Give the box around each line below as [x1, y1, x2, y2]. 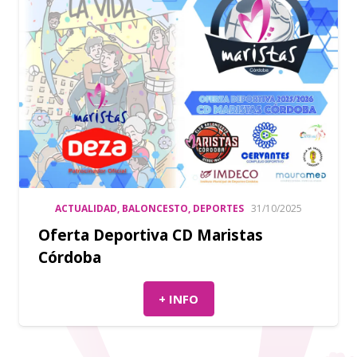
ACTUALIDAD [54, 202, 117, 216]
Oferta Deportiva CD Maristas [38, 224, 263, 246]
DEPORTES [192, 202, 244, 216]
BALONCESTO [121, 202, 188, 216]
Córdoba [38, 246, 101, 269]
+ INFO [159, 290, 198, 307]
